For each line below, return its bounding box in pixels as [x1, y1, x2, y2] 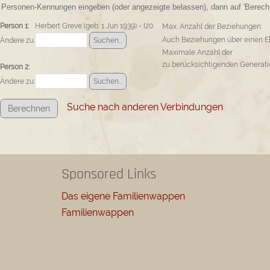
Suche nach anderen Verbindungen [67, 101, 223, 113]
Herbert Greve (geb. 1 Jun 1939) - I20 [35, 22, 153, 31]
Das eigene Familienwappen [61, 190, 185, 202]
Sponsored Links [61, 165, 156, 184]
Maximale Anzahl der [162, 48, 233, 57]
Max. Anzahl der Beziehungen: [162, 22, 262, 31]
